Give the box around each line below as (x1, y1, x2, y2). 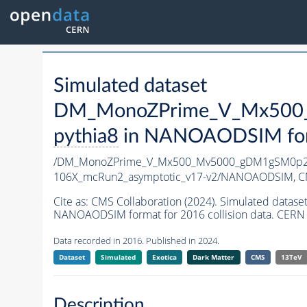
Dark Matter (193, 252, 235, 262)
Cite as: (53, 194, 91, 210)
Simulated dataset (53, 76, 207, 97)
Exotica (151, 252, 177, 262)
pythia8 (53, 127, 119, 147)
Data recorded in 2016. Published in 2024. (53, 234, 219, 247)
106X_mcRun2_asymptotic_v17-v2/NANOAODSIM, (53, 169, 298, 185)
